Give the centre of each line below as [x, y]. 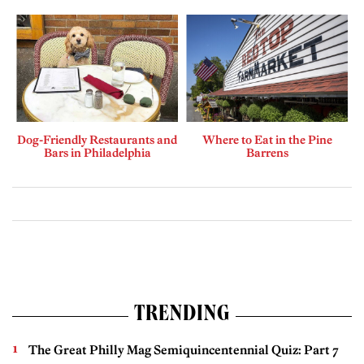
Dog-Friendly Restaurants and [97, 140]
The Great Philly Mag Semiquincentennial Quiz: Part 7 [184, 350]
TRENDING [182, 316]
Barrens [267, 153]
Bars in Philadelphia [97, 153]
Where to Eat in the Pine [267, 140]
